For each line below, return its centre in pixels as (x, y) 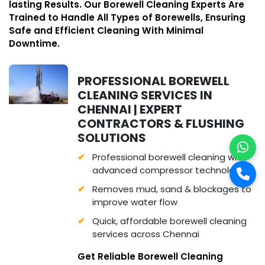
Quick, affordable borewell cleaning (170, 221)
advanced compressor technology (169, 170)
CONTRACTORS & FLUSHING (161, 124)
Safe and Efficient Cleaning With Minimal (106, 30)
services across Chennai (146, 234)
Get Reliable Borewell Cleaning (151, 256)
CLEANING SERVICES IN (145, 95)
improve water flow (135, 202)
